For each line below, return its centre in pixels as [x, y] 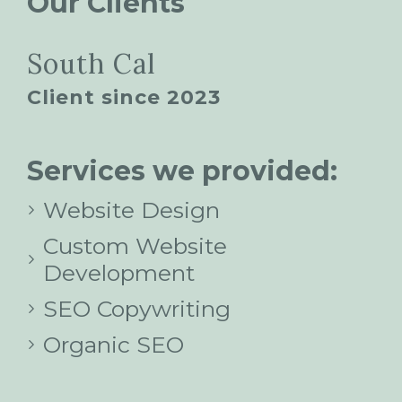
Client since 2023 [124, 97]
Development [119, 272]
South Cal [92, 63]
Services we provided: [182, 170]
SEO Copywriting [137, 308]
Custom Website [135, 245]
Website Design [131, 210]
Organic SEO [114, 344]
